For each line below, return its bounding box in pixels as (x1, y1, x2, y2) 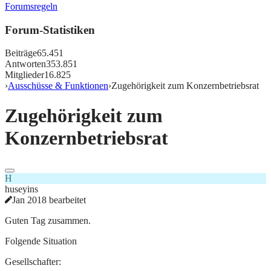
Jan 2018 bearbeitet (12, 195, 86, 206)
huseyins (5, 184, 38, 195)
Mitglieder (5, 70, 44, 80)
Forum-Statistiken (5, 23, 95, 36)
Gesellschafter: (5, 256, 61, 267)
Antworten (5, 59, 46, 70)
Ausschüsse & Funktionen (8, 80, 108, 91)
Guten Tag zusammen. (5, 215, 91, 226)
